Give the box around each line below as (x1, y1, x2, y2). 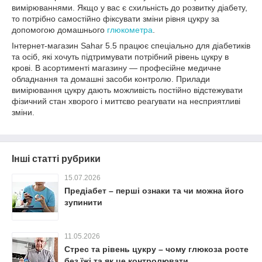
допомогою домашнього (12, 25, 107, 35)
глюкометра (107, 25, 153, 35)
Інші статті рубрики (12, 154, 101, 164)
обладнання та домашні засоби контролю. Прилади (12, 74, 210, 84)
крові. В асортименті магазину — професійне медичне (12, 63, 221, 73)
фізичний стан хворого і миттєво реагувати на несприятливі (12, 96, 240, 106)
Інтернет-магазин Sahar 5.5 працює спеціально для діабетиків (12, 41, 250, 51)
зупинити (64, 198, 102, 208)
